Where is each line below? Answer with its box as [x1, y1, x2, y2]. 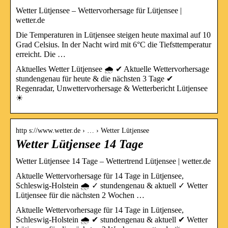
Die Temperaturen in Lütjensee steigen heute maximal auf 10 [16, 30, 211, 39]
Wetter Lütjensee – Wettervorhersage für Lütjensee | [16, 6, 182, 15]
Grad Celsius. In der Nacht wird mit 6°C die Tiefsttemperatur [16, 40, 211, 49]
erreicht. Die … [16, 49, 66, 59]
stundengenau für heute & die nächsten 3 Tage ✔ [16, 74, 173, 83]
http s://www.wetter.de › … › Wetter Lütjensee [16, 126, 149, 134]
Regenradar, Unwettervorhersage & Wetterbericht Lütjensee [16, 83, 208, 93]
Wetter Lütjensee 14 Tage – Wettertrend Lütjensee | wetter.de [16, 156, 211, 165]
